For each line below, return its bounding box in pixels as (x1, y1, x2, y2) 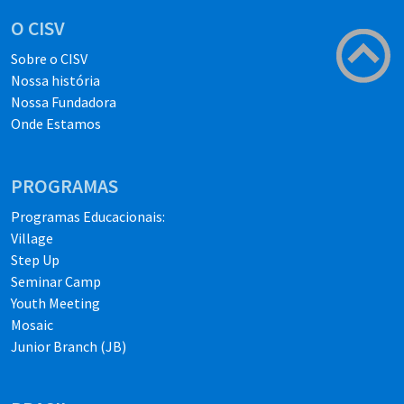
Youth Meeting (11, 294, 100, 313)
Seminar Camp (11, 272, 101, 291)
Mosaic (11, 316, 53, 335)
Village (11, 229, 53, 248)
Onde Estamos (11, 115, 101, 133)
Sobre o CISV (11, 50, 87, 69)
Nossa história (11, 71, 100, 90)
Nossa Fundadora (11, 93, 116, 112)
